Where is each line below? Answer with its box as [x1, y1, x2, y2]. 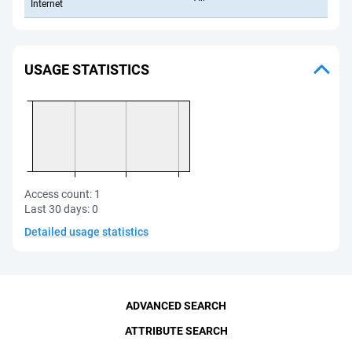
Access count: [24, 188, 94, 200]
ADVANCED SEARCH [126, 299, 226, 312]
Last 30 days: [24, 203, 92, 215]
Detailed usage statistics [24, 225, 148, 238]
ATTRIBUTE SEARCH [124, 324, 228, 337]
